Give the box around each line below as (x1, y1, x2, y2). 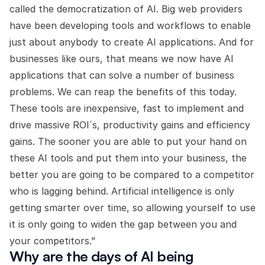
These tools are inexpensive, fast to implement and (9, 102, 244, 114)
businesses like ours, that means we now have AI (9, 53, 234, 64)
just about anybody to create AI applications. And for (9, 36, 254, 48)
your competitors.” (9, 235, 95, 247)
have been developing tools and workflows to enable (9, 20, 251, 31)
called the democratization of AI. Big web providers (9, 3, 243, 15)
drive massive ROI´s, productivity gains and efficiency (9, 119, 250, 131)
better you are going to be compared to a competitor (9, 169, 254, 180)
